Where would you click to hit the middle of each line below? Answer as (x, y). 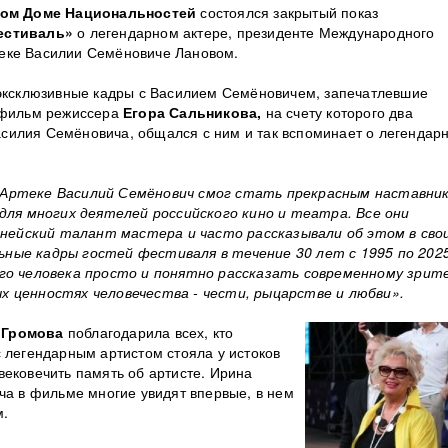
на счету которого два (339, 112)
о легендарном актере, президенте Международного (254, 32)
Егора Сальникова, (194, 112)
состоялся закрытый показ (287, 12)
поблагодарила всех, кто (148, 332)
